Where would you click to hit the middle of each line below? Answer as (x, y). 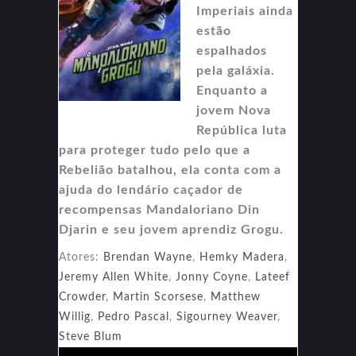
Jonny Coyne (212, 277)
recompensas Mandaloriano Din (159, 209)
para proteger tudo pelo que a (155, 150)
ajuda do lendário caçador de (151, 190)
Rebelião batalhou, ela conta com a (170, 170)
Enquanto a (232, 90)
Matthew (236, 297)
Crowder (82, 297)
